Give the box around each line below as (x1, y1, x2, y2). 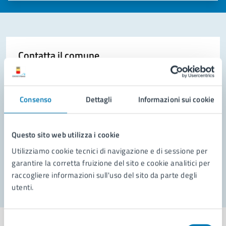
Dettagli (85, 93, 112, 105)
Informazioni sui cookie (138, 93, 214, 105)
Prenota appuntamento (34, 112, 114, 124)
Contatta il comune (18, 47, 99, 63)
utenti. (12, 181, 34, 193)
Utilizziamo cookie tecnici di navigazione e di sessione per (12, 145, 208, 156)
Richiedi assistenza (34, 91, 99, 103)
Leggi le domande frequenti (34, 70, 128, 82)
